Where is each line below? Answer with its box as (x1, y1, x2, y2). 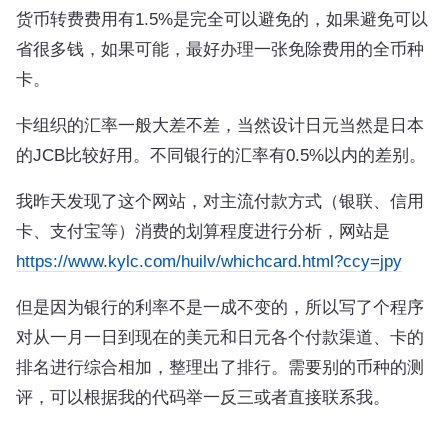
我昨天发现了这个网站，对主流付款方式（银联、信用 (16, 191, 424, 211)
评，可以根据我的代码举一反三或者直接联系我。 (16, 387, 390, 407)
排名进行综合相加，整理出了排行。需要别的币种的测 (16, 357, 424, 377)
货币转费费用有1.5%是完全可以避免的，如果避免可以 (16, 9, 428, 29)
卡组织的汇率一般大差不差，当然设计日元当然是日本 (16, 115, 424, 135)
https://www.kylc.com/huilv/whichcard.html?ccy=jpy (16, 251, 402, 271)
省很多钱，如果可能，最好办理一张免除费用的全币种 (16, 39, 424, 59)
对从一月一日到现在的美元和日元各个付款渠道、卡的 (16, 327, 424, 347)
